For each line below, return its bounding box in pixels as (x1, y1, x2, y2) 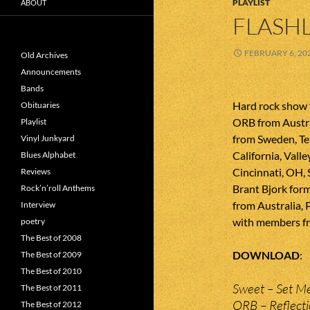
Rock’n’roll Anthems (21, 183, 95, 193)
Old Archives (21, 50, 68, 60)
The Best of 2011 (21, 282, 82, 293)
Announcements (21, 66, 81, 77)
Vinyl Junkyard (21, 133, 75, 143)
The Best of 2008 (21, 232, 82, 243)
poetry (21, 216, 45, 226)
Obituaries (21, 100, 60, 110)
